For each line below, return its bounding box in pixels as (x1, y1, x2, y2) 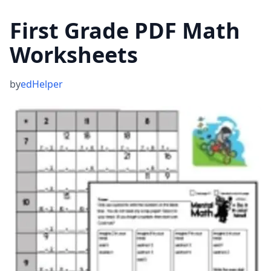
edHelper (21, 77, 63, 91)
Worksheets (10, 40, 138, 70)
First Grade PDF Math (10, 16, 240, 45)
